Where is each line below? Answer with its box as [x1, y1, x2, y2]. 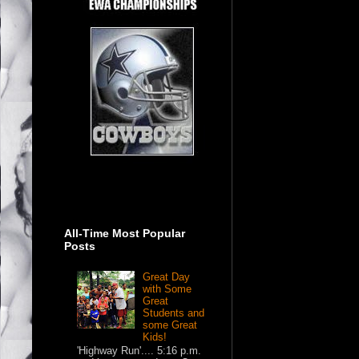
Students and [143, 306, 205, 319]
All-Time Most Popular [64, 226, 185, 240]
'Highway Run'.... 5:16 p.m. [77, 345, 202, 357]
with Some [143, 282, 192, 295]
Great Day [143, 270, 191, 283]
